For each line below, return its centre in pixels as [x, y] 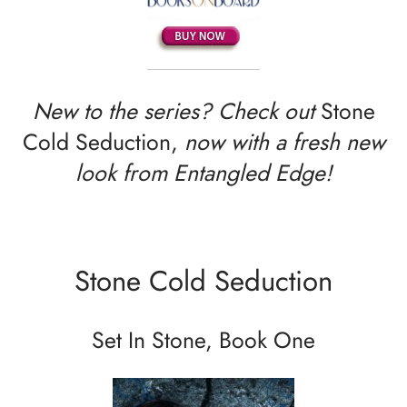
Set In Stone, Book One [203, 340]
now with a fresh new [281, 142]
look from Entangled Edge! [203, 173]
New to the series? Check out [176, 111]
